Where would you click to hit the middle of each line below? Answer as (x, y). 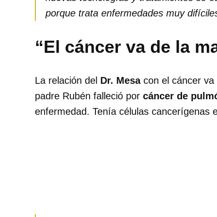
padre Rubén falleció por (89, 96)
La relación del (68, 81)
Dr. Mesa (120, 81)
